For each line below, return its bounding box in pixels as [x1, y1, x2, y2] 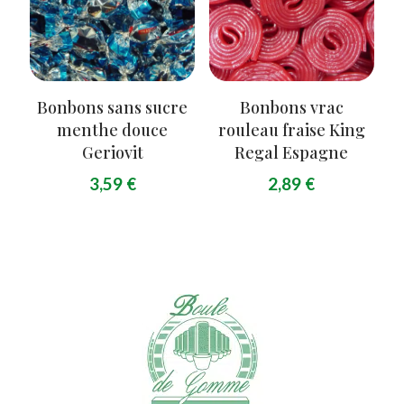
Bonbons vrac [239, 96, 344, 119]
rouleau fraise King [217, 119, 365, 142]
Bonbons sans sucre [37, 96, 188, 119]
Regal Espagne [234, 142, 349, 164]
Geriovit [81, 142, 143, 164]
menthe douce [57, 119, 169, 142]
